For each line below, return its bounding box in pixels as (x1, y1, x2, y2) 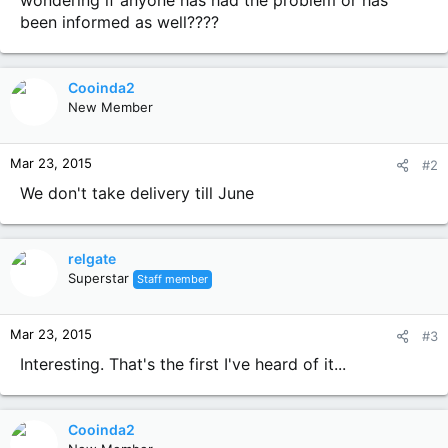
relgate (68, 250, 116, 267)
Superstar (68, 270, 129, 286)
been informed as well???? (20, 12, 219, 32)
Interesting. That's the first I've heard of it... (20, 354, 346, 374)
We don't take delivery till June (20, 183, 254, 203)
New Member (68, 99, 153, 115)
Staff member (137, 272, 208, 286)
